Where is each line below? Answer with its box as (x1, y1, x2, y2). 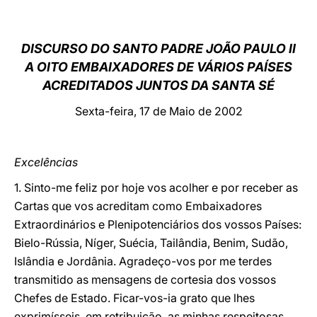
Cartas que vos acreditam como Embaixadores (14, 199, 262, 213)
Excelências (14, 155, 78, 169)
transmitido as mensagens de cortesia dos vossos (14, 272, 276, 287)
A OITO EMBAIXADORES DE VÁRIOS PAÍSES (25, 59, 292, 74)
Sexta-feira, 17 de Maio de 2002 (74, 104, 243, 118)
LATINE (224, 17, 261, 30)
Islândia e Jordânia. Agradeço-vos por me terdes (14, 254, 272, 268)
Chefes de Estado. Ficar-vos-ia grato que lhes (14, 291, 255, 305)
